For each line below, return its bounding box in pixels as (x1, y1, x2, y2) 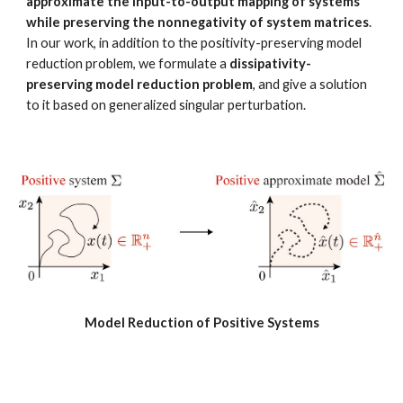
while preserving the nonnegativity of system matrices (26, 14, 370, 30)
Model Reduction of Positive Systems (84, 315, 319, 331)
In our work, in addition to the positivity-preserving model (26, 35, 363, 50)
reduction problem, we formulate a (26, 56, 230, 71)
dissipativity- (229, 56, 312, 71)
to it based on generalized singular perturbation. (26, 97, 309, 112)
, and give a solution (253, 76, 368, 92)
